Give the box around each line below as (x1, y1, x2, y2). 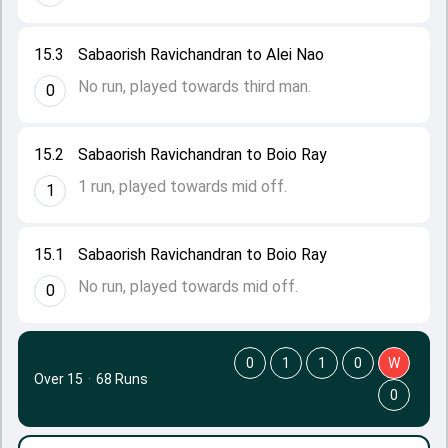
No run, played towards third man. (78, 77, 311, 96)
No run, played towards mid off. (78, 277, 298, 296)
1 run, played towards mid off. (78, 177, 287, 196)
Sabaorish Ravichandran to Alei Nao (78, 45, 324, 64)
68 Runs (96, 371, 148, 387)
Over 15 (34, 371, 83, 387)
